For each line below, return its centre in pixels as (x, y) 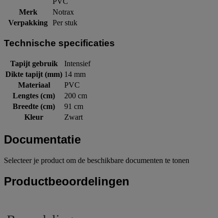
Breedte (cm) (34, 106)
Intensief (77, 63)
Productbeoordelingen (67, 181)
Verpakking (28, 23)
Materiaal (34, 85)
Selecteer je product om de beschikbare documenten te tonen (97, 160)
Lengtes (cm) (34, 95)
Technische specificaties (59, 43)
